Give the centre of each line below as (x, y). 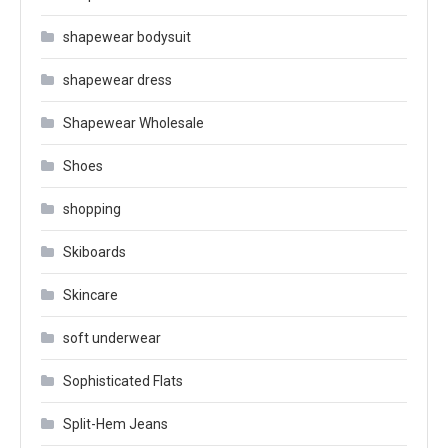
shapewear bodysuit (127, 37)
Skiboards (94, 252)
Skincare (90, 295)
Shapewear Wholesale (133, 123)
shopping (92, 209)
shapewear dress (117, 80)
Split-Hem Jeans (115, 424)
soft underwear (112, 338)
